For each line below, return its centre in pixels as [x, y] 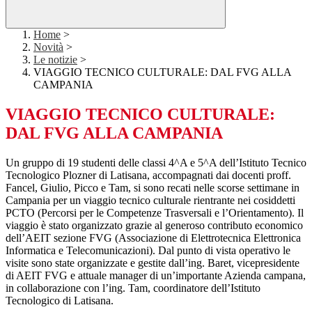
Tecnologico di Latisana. [60, 301]
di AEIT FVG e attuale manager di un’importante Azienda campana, [156, 276]
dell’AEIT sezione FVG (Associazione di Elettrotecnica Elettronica [153, 238]
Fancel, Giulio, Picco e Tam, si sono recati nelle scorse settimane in [153, 188]
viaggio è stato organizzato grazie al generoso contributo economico [154, 226]
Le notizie [55, 60]
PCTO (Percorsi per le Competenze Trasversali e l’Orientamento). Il [155, 213]
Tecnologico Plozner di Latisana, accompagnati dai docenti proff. [148, 175]
